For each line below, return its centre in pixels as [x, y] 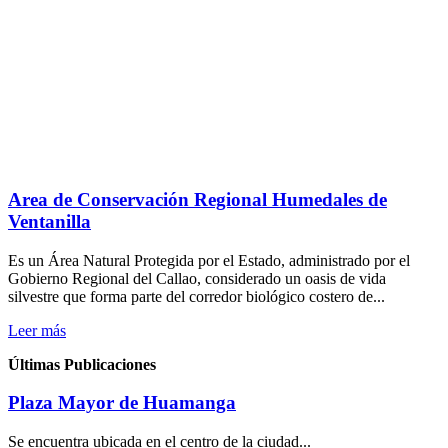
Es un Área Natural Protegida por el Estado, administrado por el [209, 260]
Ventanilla [49, 221]
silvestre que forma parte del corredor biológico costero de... [196, 296]
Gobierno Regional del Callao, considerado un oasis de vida [197, 278]
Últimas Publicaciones [82, 364]
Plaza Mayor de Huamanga [122, 403]
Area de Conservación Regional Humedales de [197, 199]
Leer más [37, 330]
